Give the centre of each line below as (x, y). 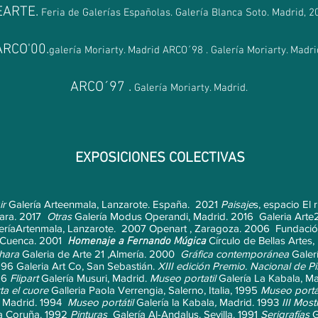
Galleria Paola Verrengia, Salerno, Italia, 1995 (154, 290)
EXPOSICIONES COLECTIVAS (160, 158)
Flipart (24, 278)
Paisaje (237, 204)
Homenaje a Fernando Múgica (138, 241)
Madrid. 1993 (250, 302)
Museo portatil (182, 278)
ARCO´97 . (101, 87)
